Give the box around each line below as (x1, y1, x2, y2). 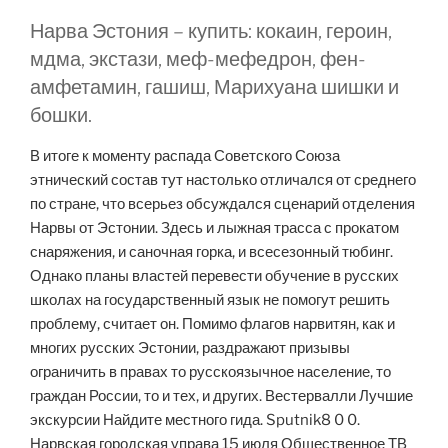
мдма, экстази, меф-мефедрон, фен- (30, 46, 366, 71)
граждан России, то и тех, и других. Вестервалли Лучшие (30, 386, 413, 405)
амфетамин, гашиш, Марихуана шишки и (30, 74, 399, 99)
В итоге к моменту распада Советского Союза (30, 146, 340, 165)
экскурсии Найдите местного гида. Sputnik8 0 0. (30, 410, 360, 429)
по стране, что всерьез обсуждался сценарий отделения (30, 194, 415, 213)
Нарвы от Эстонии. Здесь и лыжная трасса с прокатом (30, 218, 399, 237)
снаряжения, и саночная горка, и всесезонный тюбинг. (30, 242, 393, 261)
